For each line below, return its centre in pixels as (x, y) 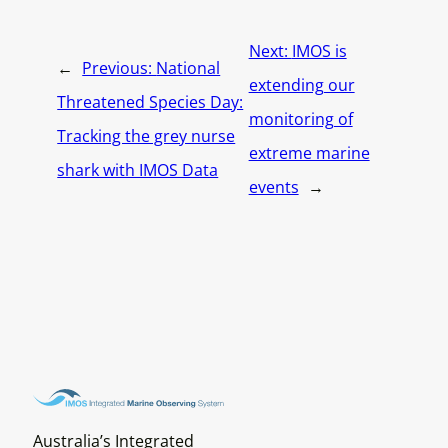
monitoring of (300, 118)
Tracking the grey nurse (146, 135)
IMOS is (319, 50)
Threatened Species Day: (150, 101)
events (273, 186)
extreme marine (309, 152)
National (188, 67)
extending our (301, 84)
